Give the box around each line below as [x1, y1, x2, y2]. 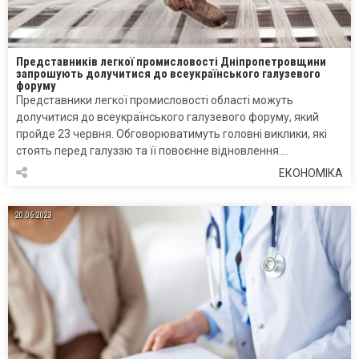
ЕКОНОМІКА [279, 167, 343, 180]
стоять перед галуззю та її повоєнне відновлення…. [16, 144, 288, 158]
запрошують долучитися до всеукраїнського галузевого [16, 67, 321, 82]
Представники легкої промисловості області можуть [16, 94, 293, 107]
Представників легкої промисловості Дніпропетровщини [16, 54, 326, 70]
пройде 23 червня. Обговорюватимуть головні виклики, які [16, 127, 327, 141]
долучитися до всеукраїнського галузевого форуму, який [16, 111, 319, 124]
